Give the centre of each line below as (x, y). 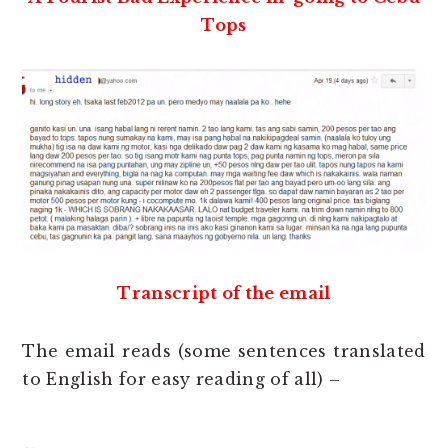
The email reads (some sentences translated (224, 350)
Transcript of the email (224, 292)
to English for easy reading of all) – (181, 378)
